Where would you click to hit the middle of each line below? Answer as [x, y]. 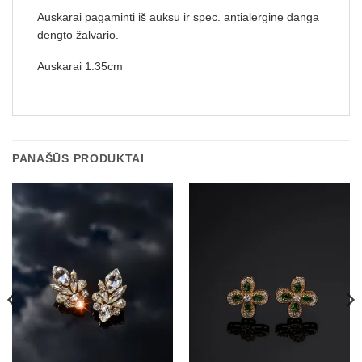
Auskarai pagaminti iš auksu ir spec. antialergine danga [178, 17]
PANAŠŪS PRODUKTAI [78, 159]
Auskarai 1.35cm [80, 67]
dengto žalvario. [78, 35]
